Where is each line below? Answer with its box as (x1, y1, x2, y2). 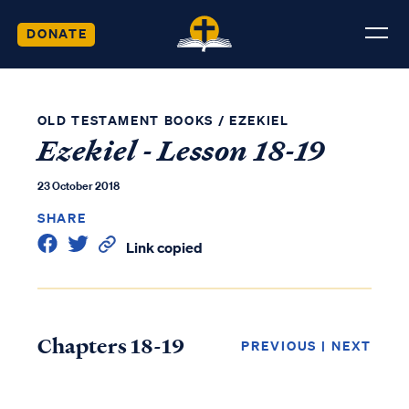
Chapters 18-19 (37, 331, 184, 361)
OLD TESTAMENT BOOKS (37, 111, 214, 129)
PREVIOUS (241, 337, 318, 354)
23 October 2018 (37, 178, 120, 194)
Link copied (125, 238, 203, 257)
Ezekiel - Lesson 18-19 (37, 131, 326, 171)
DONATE (26, 24, 88, 42)
